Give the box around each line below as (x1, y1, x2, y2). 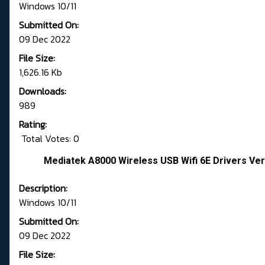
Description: (19, 181, 67, 196)
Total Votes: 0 (19, 131, 79, 146)
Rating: (19, 117, 47, 132)
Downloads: (19, 84, 66, 99)
